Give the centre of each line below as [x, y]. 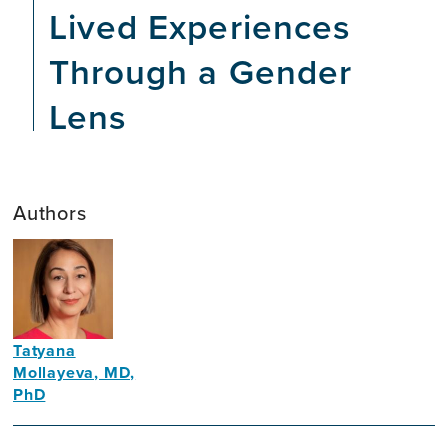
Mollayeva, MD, [74, 372]
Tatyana [44, 350]
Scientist [47, 418]
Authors [50, 212]
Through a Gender [200, 71]
